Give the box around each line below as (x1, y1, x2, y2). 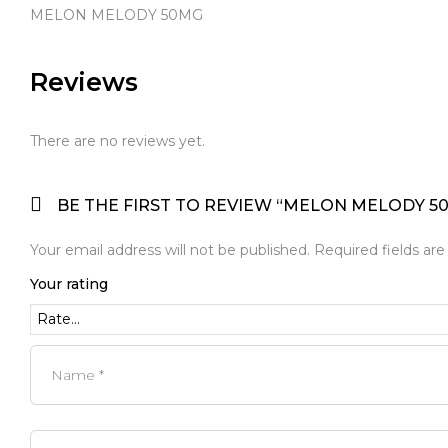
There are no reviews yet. (30, 131, 205, 150)
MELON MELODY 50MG (30, 6, 203, 24)
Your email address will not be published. (30, 240, 310, 259)
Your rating (30, 274, 108, 293)
